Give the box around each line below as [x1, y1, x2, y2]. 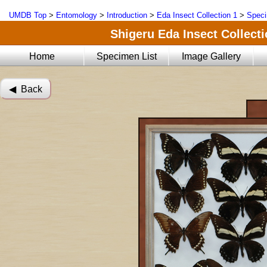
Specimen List [97, 51, 157, 61]
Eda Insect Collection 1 [157, 11, 237, 20]
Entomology [56, 11, 97, 20]
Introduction [107, 11, 147, 20]
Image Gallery [182, 51, 241, 61]
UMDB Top [9, 11, 46, 20]
